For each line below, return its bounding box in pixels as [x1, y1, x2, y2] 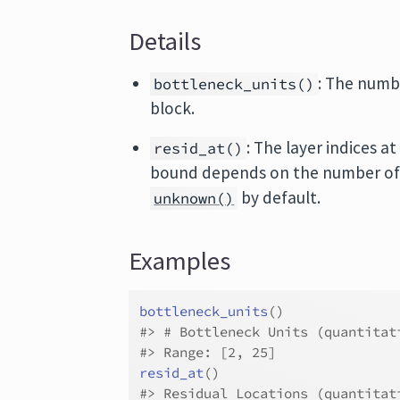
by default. [237, 187, 321, 208]
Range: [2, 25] [155, 344, 277, 361]
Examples [129, 245, 231, 277]
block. [150, 97, 196, 119]
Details [129, 25, 202, 57]
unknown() [154, 188, 235, 208]
